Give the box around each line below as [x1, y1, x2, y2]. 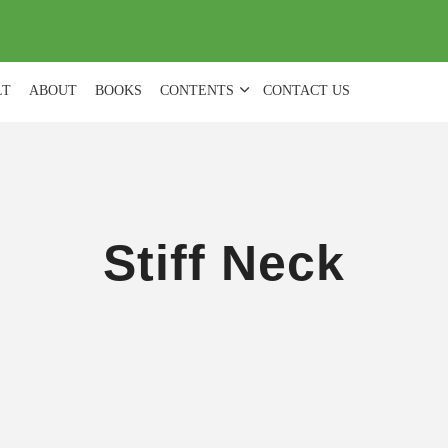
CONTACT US [262, 83, 350, 98]
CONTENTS [159, 83, 234, 98]
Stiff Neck [102, 235, 345, 291]
